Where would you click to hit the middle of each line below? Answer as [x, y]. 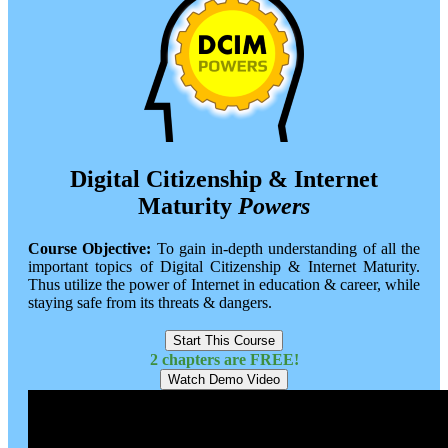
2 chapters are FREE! [224, 359]
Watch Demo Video [224, 379]
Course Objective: [90, 248]
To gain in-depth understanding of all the [285, 248]
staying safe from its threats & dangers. [150, 302]
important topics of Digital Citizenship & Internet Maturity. [224, 266]
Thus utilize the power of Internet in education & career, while [224, 284]
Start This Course [224, 340]
